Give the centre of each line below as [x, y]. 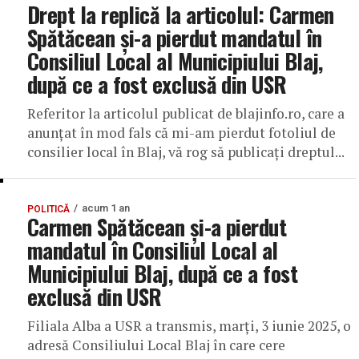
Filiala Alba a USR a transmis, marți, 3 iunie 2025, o [189, 326]
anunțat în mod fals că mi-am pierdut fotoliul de [182, 133]
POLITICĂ [48, 209]
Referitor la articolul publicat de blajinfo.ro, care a [186, 113]
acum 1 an [106, 208]
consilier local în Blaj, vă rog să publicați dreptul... [186, 152]
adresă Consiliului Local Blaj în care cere [156, 345]
